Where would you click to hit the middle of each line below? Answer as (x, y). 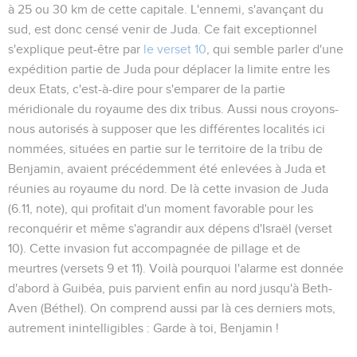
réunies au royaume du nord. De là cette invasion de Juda (168, 188)
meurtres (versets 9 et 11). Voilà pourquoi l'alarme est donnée (176, 268)
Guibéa (82, 288)
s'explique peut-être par (76, 49)
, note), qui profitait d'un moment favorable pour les (171, 208)
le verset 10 (175, 49)
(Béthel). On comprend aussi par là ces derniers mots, (186, 308)
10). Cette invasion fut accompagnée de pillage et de (154, 248)
